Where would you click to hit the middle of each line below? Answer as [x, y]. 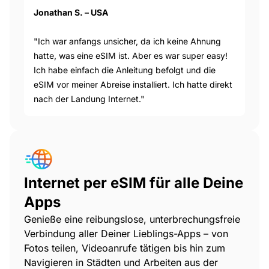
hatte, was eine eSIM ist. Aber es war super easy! [131, 55]
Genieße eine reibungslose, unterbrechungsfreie [132, 219]
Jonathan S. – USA [71, 12]
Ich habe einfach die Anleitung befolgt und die [125, 70]
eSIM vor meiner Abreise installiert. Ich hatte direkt [133, 84]
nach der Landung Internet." [89, 98]
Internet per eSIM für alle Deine [134, 183]
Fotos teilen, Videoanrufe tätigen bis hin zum [125, 248]
